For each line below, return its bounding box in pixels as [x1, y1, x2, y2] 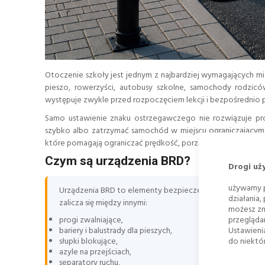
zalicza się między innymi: [59, 196, 147, 211]
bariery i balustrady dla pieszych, [59, 224, 172, 238]
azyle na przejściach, [59, 245, 131, 260]
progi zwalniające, [59, 214, 123, 228]
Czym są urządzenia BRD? [45, 153, 190, 168]
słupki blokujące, [59, 235, 118, 249]
